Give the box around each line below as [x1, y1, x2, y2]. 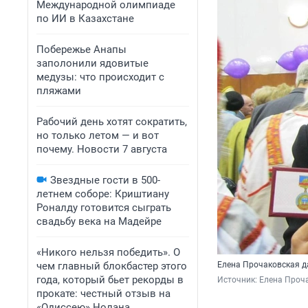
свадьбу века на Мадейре [36, 215, 162, 228]
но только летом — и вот [36, 129, 159, 142]
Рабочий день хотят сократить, [36, 115, 187, 128]
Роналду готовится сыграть [36, 201, 171, 214]
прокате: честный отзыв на [36, 287, 170, 300]
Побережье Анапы [36, 43, 126, 56]
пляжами [36, 85, 81, 97]
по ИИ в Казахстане [36, 12, 134, 25]
